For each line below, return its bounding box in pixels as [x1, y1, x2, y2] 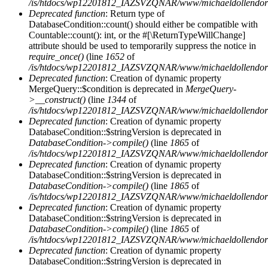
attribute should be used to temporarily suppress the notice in [29, 40, 256, 51]
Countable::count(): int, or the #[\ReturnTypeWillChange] [29, 29, 245, 40]
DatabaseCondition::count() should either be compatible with [29, 19, 258, 29]
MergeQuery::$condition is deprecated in [29, 83, 185, 94]
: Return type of [105, 8, 165, 19]
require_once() [29, 51, 84, 62]
